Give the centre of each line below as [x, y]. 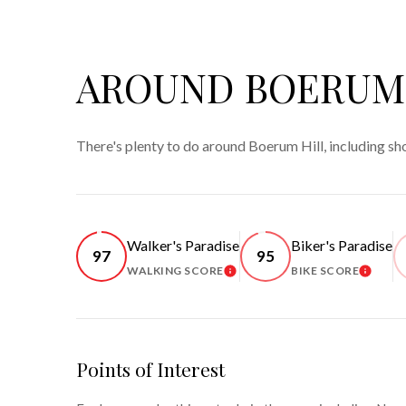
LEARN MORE [270, 275]
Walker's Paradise [183, 245]
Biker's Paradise [342, 245]
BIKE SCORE [325, 270]
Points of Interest [150, 368]
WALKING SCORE [175, 270]
